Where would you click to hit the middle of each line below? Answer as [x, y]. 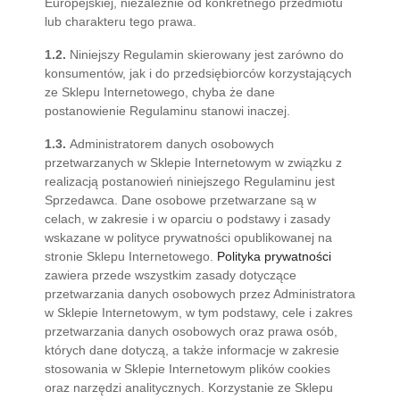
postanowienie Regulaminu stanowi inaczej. [167, 111]
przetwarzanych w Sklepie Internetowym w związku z [193, 162]
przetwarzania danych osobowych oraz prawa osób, [191, 331]
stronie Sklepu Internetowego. [131, 256]
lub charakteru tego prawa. [121, 21]
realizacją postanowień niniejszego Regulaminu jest [190, 181]
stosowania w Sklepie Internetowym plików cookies [187, 369]
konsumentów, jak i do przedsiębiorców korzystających [198, 73]
